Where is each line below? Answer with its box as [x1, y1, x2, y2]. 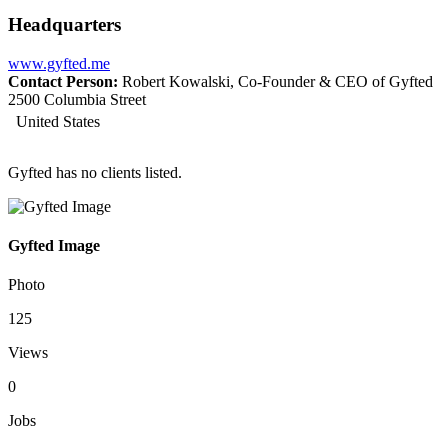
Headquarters [8, 14, 121, 36]
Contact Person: [8, 72, 118, 90]
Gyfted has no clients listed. [8, 163, 182, 181]
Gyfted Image [8, 237, 100, 255]
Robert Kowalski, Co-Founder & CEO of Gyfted [118, 72, 433, 90]
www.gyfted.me [8, 54, 110, 72]
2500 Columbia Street [8, 90, 146, 108]
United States [8, 112, 100, 130]
